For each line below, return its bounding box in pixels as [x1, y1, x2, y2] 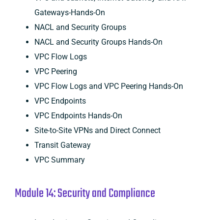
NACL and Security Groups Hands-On [34, 37, 163, 47]
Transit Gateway [34, 140, 91, 150]
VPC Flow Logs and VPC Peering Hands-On [34, 81, 183, 91]
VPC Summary [34, 155, 85, 165]
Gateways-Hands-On [34, 7, 105, 17]
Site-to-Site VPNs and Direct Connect [34, 125, 161, 135]
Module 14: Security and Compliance [14, 184, 155, 203]
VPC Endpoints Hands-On [34, 110, 122, 120]
